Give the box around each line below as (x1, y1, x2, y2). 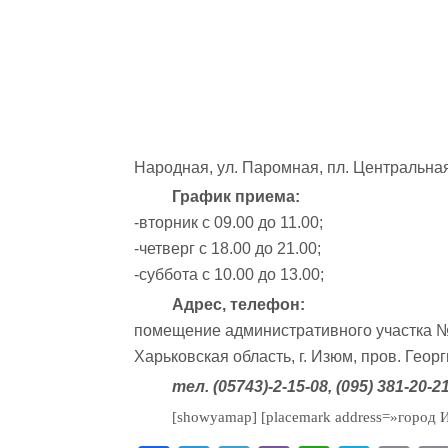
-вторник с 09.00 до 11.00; (134, 214, 324, 232)
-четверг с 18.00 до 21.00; (134, 240, 322, 258)
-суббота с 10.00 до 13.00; (134, 266, 325, 284)
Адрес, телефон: (171, 296, 305, 314)
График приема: (171, 188, 300, 206)
